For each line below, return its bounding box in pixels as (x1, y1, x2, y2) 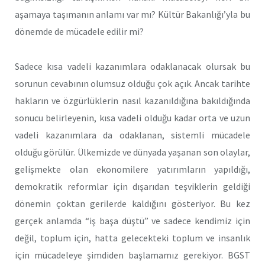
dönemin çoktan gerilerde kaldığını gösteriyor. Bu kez (15, 197, 250, 209)
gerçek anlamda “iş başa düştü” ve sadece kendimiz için (15, 214, 250, 227)
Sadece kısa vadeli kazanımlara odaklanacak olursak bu (15, 60, 250, 72)
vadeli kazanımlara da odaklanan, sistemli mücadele (15, 128, 250, 141)
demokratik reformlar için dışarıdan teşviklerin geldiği (15, 180, 250, 192)
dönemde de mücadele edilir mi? (15, 25, 144, 38)
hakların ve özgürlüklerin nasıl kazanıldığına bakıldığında (15, 94, 250, 106)
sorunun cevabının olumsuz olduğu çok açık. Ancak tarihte (15, 77, 250, 89)
